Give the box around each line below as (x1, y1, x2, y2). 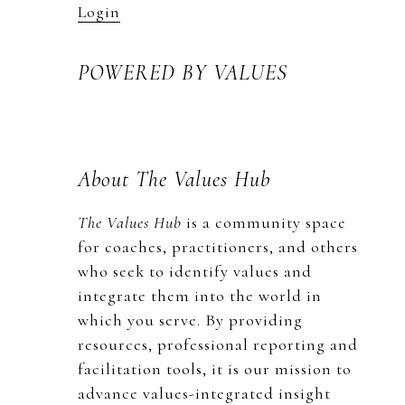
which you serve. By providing (78, 310, 303, 330)
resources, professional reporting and (78, 334, 358, 354)
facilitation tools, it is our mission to (78, 359, 352, 379)
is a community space (186, 212, 346, 232)
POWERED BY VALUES (78, 60, 287, 86)
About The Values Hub (78, 166, 270, 193)
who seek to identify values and (78, 261, 312, 281)
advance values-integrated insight (78, 383, 331, 403)
